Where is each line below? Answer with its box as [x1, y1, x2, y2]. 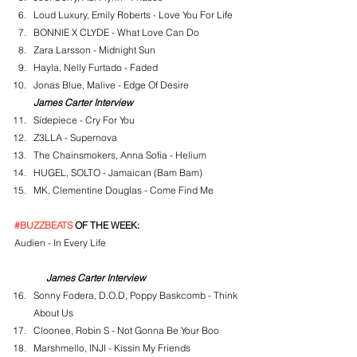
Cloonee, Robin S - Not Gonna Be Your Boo [33, 324, 219, 336]
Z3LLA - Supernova [33, 131, 117, 143]
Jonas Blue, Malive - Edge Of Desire [33, 79, 189, 91]
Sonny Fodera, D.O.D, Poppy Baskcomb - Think [33, 289, 240, 301]
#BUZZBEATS [14, 219, 73, 231]
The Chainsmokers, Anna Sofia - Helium [33, 149, 206, 161]
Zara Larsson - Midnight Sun [33, 44, 155, 56]
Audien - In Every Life [14, 237, 106, 249]
